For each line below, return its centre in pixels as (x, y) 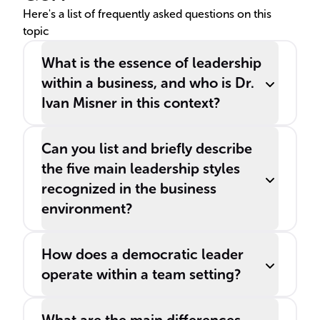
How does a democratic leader (142, 254)
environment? (87, 209)
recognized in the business (129, 189)
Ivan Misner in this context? (131, 103)
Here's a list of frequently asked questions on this (147, 14)
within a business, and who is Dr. (148, 83)
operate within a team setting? (141, 274)
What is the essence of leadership (151, 63)
